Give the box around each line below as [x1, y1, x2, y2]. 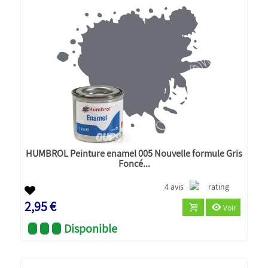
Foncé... [118, 156, 150, 170]
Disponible [64, 220, 118, 236]
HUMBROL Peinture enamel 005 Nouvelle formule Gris [26, 146, 242, 160]
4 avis [165, 181, 184, 192]
